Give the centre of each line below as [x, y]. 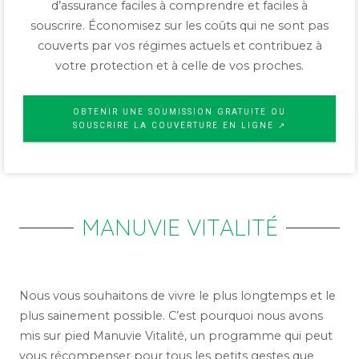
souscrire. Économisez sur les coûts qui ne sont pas [179, 26]
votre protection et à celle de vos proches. [179, 66]
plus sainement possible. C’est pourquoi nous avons [171, 316]
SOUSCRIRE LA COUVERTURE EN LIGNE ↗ [179, 126]
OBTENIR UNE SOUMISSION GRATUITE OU [179, 112]
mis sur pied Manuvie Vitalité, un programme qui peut [176, 336]
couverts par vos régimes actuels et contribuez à [179, 46]
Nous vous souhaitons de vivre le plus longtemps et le [177, 296]
